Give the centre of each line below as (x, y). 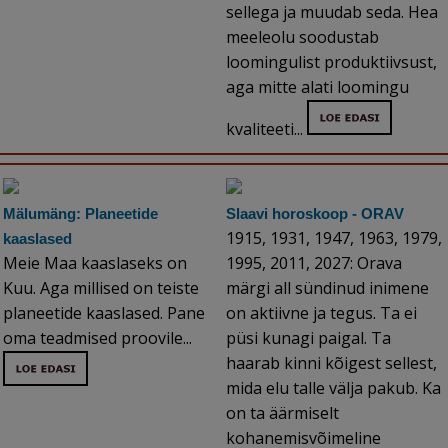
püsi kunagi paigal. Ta (308, 338)
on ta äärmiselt (282, 413)
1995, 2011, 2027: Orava (314, 263)
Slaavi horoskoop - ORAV (315, 214)
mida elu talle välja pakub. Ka (333, 388)
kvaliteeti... (266, 129)
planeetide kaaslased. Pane (104, 313)
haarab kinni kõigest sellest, (331, 363)
